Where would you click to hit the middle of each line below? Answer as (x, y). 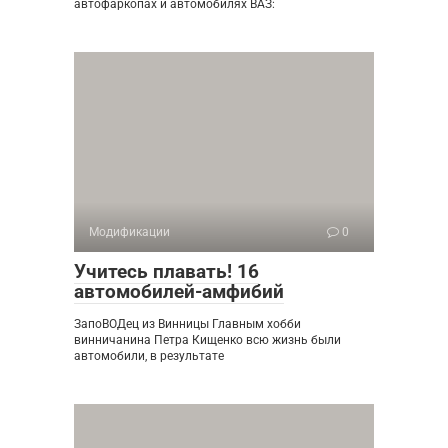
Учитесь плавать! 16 (166, 271)
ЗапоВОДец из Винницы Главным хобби (187, 324)
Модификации (129, 232)
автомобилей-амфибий (179, 291)
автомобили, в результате (149, 356)
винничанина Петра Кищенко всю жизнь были (207, 340)
